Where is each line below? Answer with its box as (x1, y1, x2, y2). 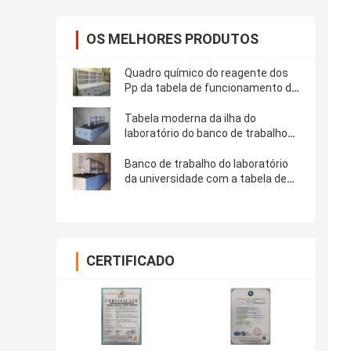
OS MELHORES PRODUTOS (86, 31, 259, 48)
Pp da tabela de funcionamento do (125, 81, 298, 95)
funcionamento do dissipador (125, 187, 273, 201)
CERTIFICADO (86, 252, 175, 270)
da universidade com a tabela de (125, 172, 287, 186)
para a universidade (125, 142, 223, 155)
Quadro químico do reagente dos (125, 67, 288, 80)
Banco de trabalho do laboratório (125, 157, 288, 171)
